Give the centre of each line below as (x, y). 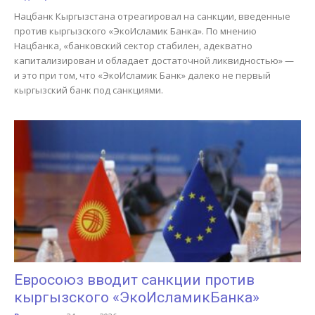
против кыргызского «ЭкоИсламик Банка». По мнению (135, 31)
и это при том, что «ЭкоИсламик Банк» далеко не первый (142, 76)
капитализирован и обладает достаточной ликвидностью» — (154, 61)
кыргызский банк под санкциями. (89, 90)
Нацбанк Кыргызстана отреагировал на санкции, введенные (152, 17)
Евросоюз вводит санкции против (134, 279)
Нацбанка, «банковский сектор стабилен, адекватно (133, 46)
